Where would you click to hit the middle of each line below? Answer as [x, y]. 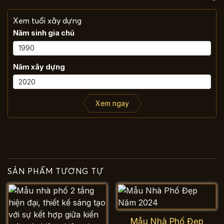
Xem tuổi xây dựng [47, 21]
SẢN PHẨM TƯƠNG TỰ [56, 171]
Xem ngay [112, 103]
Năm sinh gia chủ [44, 33]
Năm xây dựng [39, 66]
